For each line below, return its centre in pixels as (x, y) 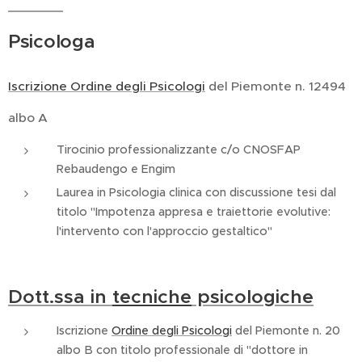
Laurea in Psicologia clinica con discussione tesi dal (196, 192)
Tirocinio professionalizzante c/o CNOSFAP (179, 149)
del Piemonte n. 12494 (276, 86)
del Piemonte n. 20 (286, 330)
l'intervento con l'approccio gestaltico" (164, 231)
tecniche (152, 297)
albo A (29, 118)
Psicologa (55, 41)
